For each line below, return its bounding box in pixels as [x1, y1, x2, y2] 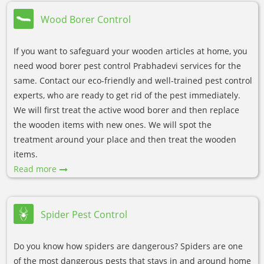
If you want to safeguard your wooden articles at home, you [14, 45, 247, 57]
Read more [14, 163, 57, 175]
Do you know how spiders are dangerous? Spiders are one [14, 240, 243, 252]
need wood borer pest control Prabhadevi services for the [14, 60, 241, 72]
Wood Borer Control [41, 13, 131, 27]
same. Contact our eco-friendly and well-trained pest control [14, 75, 252, 87]
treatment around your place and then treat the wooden [14, 134, 236, 146]
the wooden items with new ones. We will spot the [14, 119, 212, 131]
